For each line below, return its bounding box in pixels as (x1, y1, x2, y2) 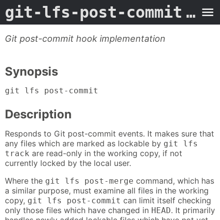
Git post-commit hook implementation (5, 33, 165, 44)
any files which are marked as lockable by (5, 138, 164, 148)
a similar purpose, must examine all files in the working (5, 185, 209, 195)
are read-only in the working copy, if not (29, 148, 182, 158)
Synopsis (5, 64, 58, 79)
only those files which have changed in (5, 205, 151, 215)
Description (5, 107, 72, 122)
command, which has (134, 175, 214, 186)
